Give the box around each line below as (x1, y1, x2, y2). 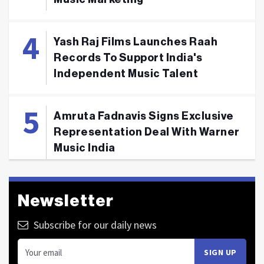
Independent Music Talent (54, 68, 198, 79)
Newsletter (18, 193, 114, 209)
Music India (54, 143, 115, 153)
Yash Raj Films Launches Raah (54, 37, 217, 47)
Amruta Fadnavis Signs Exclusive (54, 111, 234, 121)
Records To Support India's (54, 52, 202, 63)
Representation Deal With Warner (54, 127, 240, 137)
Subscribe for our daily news (31, 218, 157, 232)
